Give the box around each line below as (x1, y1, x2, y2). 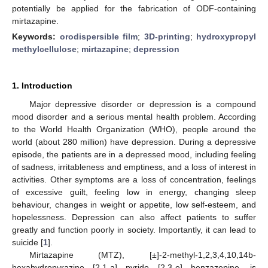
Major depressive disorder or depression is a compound (29, 99, 256, 109)
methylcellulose (12, 44, 77, 54)
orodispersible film (59, 31, 138, 41)
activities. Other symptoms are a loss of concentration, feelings (12, 174, 256, 184)
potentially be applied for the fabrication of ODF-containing (12, 3, 256, 13)
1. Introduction (12, 80, 72, 90)
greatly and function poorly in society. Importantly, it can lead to (12, 224, 256, 234)
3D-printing (144, 31, 190, 41)
